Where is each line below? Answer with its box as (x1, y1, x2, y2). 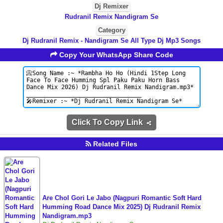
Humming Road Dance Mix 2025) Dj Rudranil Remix (42, 203, 201, 211)
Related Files (91, 140, 137, 148)
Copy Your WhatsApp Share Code (57, 51, 173, 59)
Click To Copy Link (72, 118, 147, 126)
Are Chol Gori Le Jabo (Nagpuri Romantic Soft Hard (42, 194, 202, 202)
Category (98, 26, 125, 34)
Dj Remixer (95, 2, 128, 10)
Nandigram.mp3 (42, 212, 92, 220)
